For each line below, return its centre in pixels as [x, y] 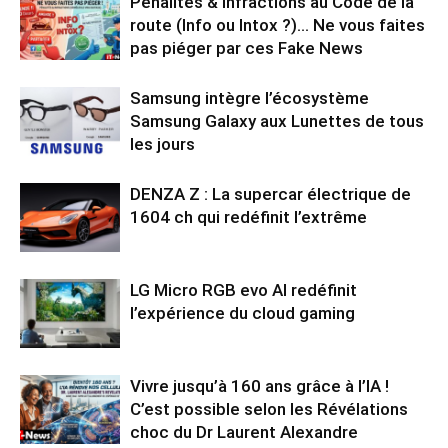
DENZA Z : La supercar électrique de [270, 193]
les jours [162, 143]
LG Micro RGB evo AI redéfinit [243, 289]
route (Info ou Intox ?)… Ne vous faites [277, 24]
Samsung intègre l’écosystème [249, 97]
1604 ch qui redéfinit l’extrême [248, 216]
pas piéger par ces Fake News [246, 47]
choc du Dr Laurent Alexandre [244, 431]
